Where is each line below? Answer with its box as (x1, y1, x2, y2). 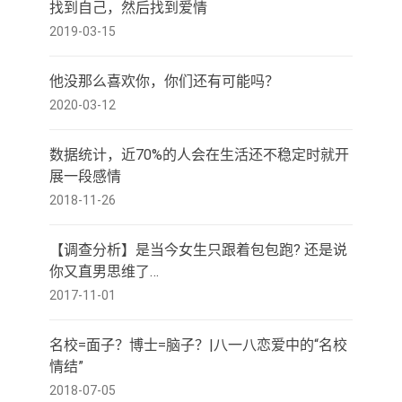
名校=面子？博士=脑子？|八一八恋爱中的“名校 (49, 336, 347, 354)
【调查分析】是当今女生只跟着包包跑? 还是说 (49, 241, 347, 258)
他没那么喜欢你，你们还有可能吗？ (49, 73, 279, 90)
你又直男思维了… (49, 263, 159, 280)
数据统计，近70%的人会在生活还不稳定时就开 (49, 146, 349, 163)
